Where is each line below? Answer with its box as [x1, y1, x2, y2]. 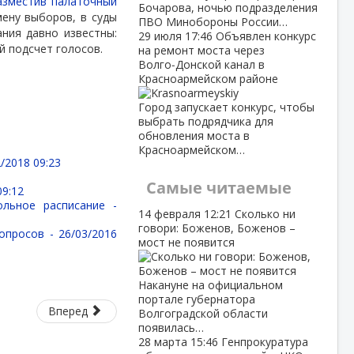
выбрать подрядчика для [137, 114, 273, 129]
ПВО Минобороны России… [137, 14, 288, 29]
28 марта [137, 334, 190, 349]
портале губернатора [137, 292, 255, 307]
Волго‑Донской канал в [137, 57, 265, 72]
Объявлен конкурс [215, 28, 316, 43]
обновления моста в [137, 128, 250, 143]
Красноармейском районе [137, 71, 278, 86]
